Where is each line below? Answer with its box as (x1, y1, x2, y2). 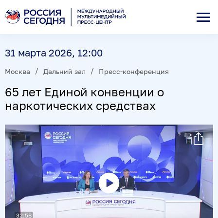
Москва (5, 67, 30, 75)
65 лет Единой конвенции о (5, 84, 164, 99)
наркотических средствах (5, 98, 156, 112)
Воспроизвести (109, 200, 145, 205)
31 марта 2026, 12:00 (5, 47, 103, 58)
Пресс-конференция (99, 67, 169, 75)
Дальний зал (43, 67, 86, 75)
